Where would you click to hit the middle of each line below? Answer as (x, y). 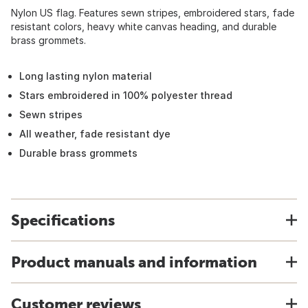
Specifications (63, 220)
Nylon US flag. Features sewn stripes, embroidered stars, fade (153, 13)
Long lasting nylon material (86, 76)
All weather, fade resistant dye (95, 134)
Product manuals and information (134, 262)
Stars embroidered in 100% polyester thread (126, 95)
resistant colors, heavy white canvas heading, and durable (144, 26)
